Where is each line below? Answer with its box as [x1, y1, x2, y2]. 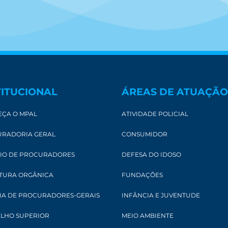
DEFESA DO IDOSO [122, 151, 181, 159]
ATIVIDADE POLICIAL [122, 110, 188, 118]
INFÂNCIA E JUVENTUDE [122, 191, 200, 199]
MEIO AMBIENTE [122, 212, 174, 220]
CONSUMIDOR [122, 130, 167, 138]
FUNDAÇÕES [122, 171, 163, 179]
